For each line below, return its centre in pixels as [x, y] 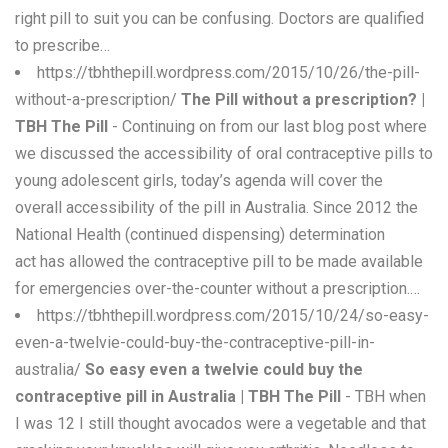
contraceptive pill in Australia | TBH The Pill [178, 396]
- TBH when [383, 396]
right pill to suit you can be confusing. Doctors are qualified [219, 18]
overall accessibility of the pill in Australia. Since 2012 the [216, 207]
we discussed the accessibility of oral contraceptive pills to [224, 153]
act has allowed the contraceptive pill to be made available [219, 261]
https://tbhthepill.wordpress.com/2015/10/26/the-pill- [228, 72]
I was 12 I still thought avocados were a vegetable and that [220, 423]
